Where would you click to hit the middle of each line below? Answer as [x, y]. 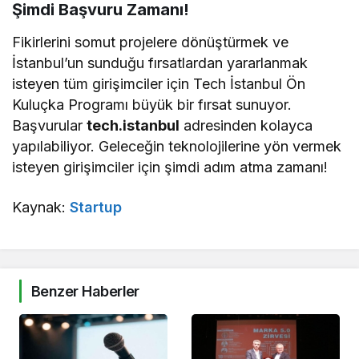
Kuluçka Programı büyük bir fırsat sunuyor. [152, 104]
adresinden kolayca [246, 125]
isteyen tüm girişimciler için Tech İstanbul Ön [159, 83]
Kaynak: [41, 207]
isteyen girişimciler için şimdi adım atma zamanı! [170, 167]
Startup [96, 207]
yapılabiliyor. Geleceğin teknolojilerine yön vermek [177, 146]
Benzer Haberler [85, 291]
